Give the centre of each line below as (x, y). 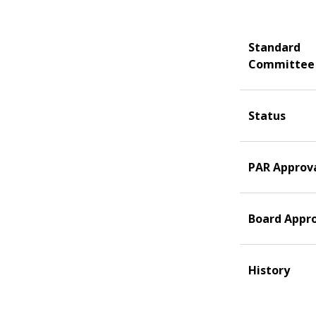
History (269, 270)
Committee (281, 64)
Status (267, 116)
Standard (274, 47)
